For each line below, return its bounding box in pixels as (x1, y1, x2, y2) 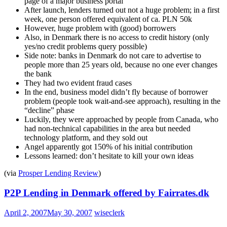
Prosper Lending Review (18, 169, 98, 178)
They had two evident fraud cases (24, 79, 132, 88)
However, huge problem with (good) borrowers (24, 24, 176, 33)
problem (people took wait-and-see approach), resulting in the (24, 97, 220, 106)
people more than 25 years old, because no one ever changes (24, 60, 217, 69)
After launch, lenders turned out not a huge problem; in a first (24, 6, 219, 15)
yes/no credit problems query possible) (24, 42, 147, 51)
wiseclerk (94, 208, 125, 217)
